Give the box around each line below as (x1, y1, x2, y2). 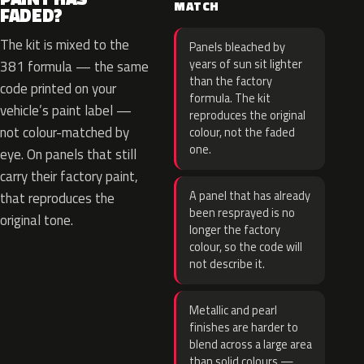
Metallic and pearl (189, 301, 277, 319)
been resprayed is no (189, 204, 295, 222)
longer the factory (189, 221, 280, 239)
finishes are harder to (189, 318, 298, 336)
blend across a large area (189, 336, 312, 353)
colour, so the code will (189, 238, 302, 256)
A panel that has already (189, 187, 310, 205)
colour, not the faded (189, 123, 295, 141)
